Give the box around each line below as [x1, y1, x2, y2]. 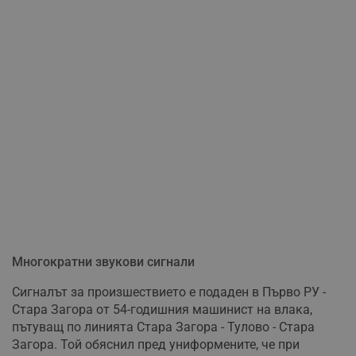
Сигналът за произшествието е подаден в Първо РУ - [12, 284, 326, 300]
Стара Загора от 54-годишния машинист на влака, [12, 302, 312, 318]
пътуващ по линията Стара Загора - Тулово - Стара [12, 319, 315, 335]
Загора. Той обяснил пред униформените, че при [12, 337, 300, 353]
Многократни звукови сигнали [12, 254, 195, 270]
